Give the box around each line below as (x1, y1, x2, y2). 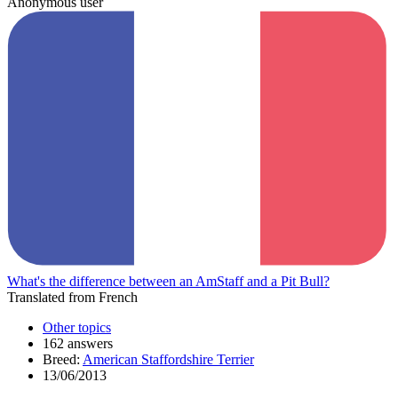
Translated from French (7, 289, 138, 305)
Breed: (43, 351, 83, 367)
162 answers (43, 335, 113, 351)
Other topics (43, 319, 111, 335)
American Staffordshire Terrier (83, 351, 254, 367)
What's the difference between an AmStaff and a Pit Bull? (7, 273, 330, 289)
